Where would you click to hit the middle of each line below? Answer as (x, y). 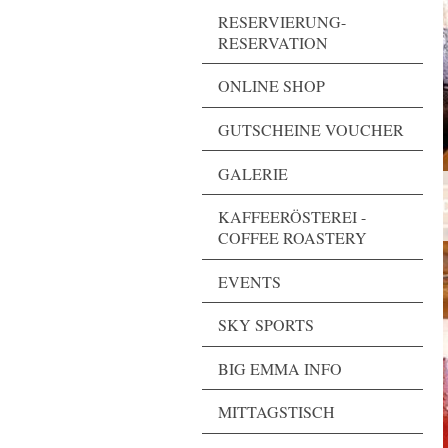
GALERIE (253, 173)
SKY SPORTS (266, 325)
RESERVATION (273, 42)
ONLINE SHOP (271, 86)
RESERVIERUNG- (282, 21)
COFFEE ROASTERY (292, 238)
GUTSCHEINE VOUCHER (311, 129)
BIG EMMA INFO (280, 368)
